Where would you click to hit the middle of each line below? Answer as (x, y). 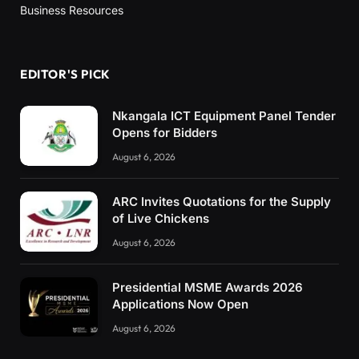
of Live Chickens (161, 219)
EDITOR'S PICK (65, 75)
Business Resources (72, 10)
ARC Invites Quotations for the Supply (222, 202)
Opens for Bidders (165, 133)
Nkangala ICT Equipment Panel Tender (224, 116)
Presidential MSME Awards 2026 (208, 287)
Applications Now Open (180, 304)
